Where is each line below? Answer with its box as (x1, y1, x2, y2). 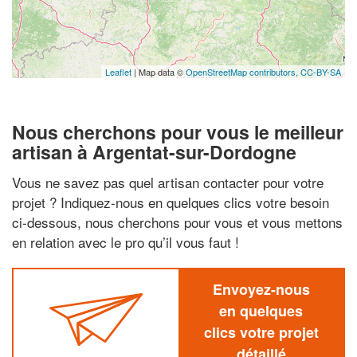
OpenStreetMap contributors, (186, 65, 300, 78)
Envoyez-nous (212, 278, 310, 300)
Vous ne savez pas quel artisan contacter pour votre (12, 171, 324, 192)
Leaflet (105, 65, 131, 78)
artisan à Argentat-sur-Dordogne (12, 139, 296, 165)
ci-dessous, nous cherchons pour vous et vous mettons (12, 211, 343, 232)
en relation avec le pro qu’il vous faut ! (12, 231, 239, 252)
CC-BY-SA (300, 65, 341, 78)
